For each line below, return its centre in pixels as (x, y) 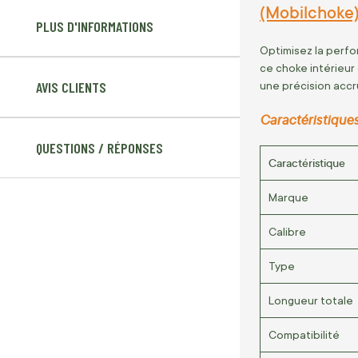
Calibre (287, 231)
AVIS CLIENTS (71, 88)
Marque (288, 197)
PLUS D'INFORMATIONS (95, 27)
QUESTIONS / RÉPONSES (99, 148)
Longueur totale (311, 300)
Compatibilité (304, 334)
